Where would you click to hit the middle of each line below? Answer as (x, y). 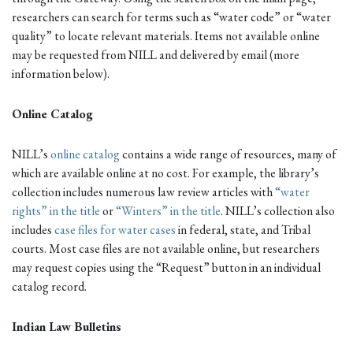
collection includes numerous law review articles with (143, 192)
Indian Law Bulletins (67, 327)
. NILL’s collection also (278, 211)
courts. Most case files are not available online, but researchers (166, 249)
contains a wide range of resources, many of (228, 154)
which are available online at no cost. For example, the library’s (165, 173)
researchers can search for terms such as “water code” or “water (171, 17)
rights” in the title (56, 211)
